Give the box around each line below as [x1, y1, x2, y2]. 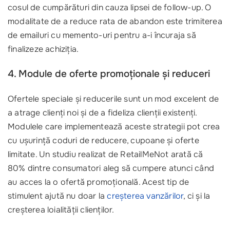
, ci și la [183, 190, 210, 201]
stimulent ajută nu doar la [8, 190, 107, 201]
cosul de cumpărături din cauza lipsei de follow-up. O [8, 2, 212, 13]
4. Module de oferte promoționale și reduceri [8, 68, 210, 80]
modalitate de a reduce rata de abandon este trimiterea [8, 16, 222, 27]
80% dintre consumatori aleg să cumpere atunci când [8, 163, 214, 174]
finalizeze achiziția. [8, 44, 79, 54]
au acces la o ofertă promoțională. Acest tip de [8, 177, 189, 187]
